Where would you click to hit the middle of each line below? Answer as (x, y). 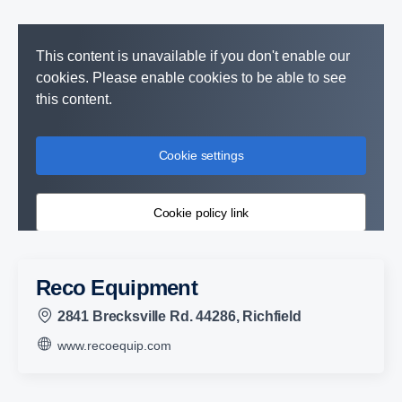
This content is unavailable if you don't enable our (193, 56)
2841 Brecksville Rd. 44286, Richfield (177, 316)
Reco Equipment (124, 287)
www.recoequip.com (113, 345)
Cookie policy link (201, 212)
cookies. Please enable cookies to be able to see (191, 78)
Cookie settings (201, 155)
